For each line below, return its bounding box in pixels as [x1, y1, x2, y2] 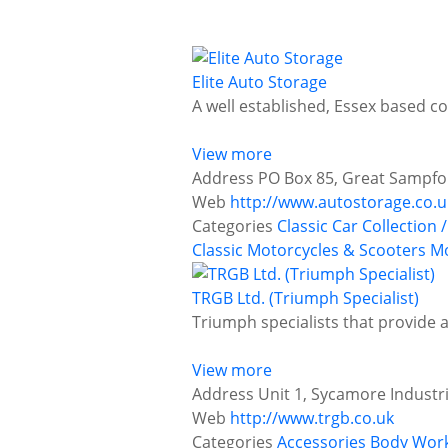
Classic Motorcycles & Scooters [192, 239, 426, 262]
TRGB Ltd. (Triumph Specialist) [192, 287, 419, 310]
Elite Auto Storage [192, 71, 327, 94]
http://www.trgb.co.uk [230, 407, 394, 430]
